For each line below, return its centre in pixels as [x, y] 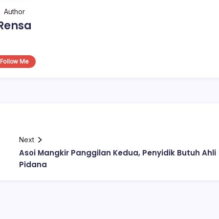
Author [14, 11]
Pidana [33, 164]
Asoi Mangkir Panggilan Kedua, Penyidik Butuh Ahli [118, 153]
